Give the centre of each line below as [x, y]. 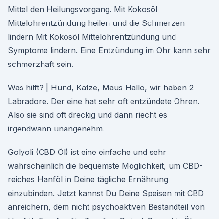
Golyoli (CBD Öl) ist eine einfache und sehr [87, 152]
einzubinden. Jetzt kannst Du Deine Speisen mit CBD [106, 193]
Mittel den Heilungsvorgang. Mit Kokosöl [83, 9]
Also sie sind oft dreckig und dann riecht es [88, 115]
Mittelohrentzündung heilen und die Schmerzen [96, 23]
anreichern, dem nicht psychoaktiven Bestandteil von [106, 207]
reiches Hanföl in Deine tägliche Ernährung [88, 179]
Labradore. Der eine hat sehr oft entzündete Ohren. [104, 101]
